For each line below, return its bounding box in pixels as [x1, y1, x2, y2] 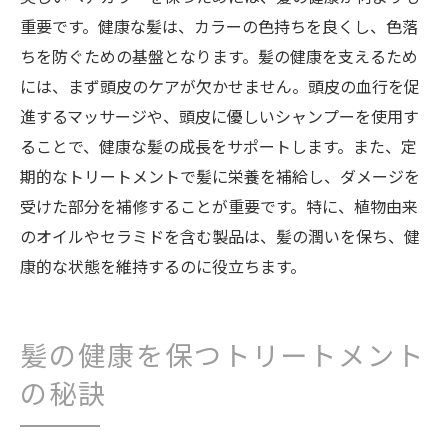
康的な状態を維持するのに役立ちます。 [20, 254, 306, 278]
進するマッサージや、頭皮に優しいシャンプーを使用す [20, 104, 419, 128]
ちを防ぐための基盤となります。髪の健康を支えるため [20, 44, 418, 68]
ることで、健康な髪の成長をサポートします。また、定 [20, 134, 417, 158]
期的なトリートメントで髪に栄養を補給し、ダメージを [20, 164, 420, 188]
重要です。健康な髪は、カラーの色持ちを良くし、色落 [20, 14, 418, 38]
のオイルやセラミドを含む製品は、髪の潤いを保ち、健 [20, 224, 420, 248]
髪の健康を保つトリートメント [20, 346, 426, 373]
